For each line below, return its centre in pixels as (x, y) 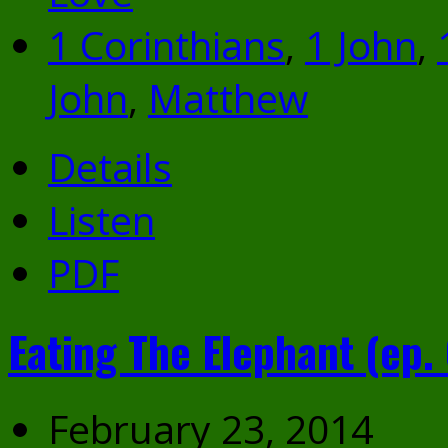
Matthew (228, 98)
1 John (361, 45)
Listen (101, 220)
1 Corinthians (166, 45)
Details (110, 167)
